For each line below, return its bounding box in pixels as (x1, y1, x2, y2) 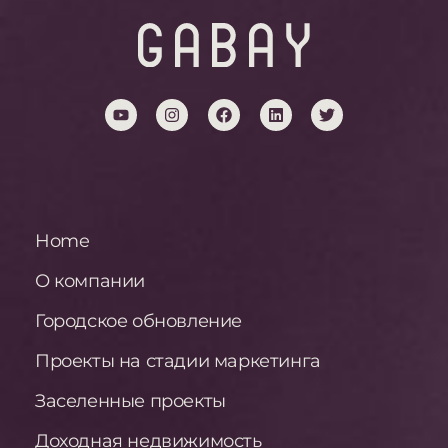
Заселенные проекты (35, 390, 226, 413)
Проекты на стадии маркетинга (35, 350, 321, 373)
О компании (35, 270, 145, 293)
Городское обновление (35, 310, 242, 333)
